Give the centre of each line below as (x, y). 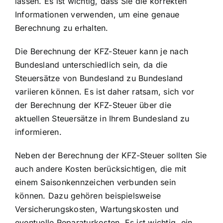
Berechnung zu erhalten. (62, 28)
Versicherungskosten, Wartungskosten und (97, 209)
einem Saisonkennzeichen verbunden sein (96, 182)
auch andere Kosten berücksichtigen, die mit (101, 169)
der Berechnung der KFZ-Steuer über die (93, 105)
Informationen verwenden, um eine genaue (97, 15)
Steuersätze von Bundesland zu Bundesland (99, 78)
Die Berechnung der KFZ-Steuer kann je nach (102, 52)
